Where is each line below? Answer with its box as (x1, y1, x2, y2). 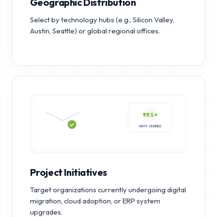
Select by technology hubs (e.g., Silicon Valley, (30, 15, 174, 24)
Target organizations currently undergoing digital (30, 185, 186, 194)
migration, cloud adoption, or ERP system (30, 196, 160, 205)
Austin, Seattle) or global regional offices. (30, 26, 160, 35)
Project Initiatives (30, 166, 107, 178)
